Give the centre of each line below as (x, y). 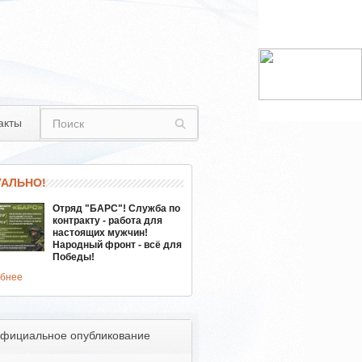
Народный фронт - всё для (117, 245)
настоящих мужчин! (100, 233)
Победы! (73, 257)
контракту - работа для (107, 221)
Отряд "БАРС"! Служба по (116, 208)
